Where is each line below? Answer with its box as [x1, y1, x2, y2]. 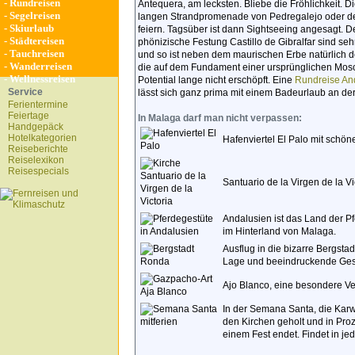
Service [8, 86, 43, 97]
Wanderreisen [10, 60, 72, 72]
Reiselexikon [8, 155, 64, 166]
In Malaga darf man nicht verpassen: [138, 113, 302, 124]
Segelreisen [10, 10, 60, 21]
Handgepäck [8, 121, 63, 132]
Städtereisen [10, 35, 64, 47]
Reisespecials [8, 166, 69, 177]
